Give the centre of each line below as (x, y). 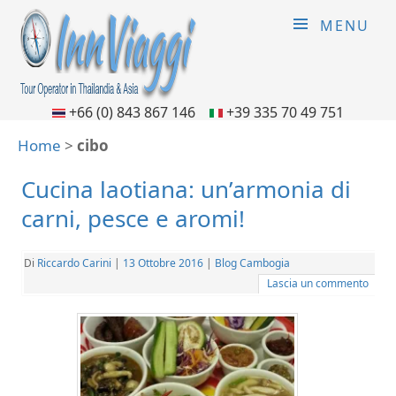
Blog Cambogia (252, 263)
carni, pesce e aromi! (133, 218)
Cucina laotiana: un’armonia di (186, 189)
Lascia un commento (318, 283)
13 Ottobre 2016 (163, 263)
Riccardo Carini (74, 263)
